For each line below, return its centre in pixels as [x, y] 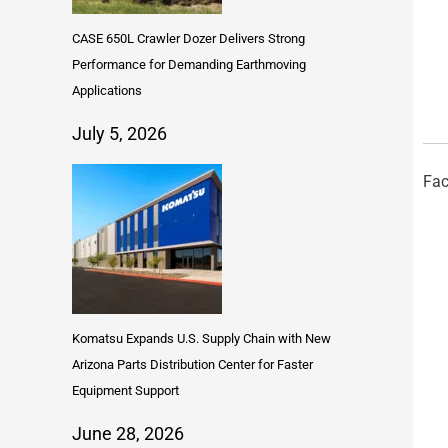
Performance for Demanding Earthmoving [189, 65]
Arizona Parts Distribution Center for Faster [192, 365]
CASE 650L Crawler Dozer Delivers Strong [188, 39]
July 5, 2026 [119, 134]
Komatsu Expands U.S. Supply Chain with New [201, 339]
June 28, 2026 [128, 434]
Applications [107, 91]
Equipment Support [125, 391]
